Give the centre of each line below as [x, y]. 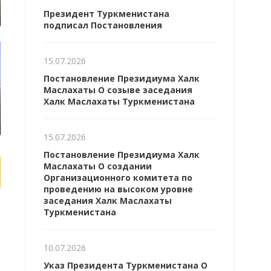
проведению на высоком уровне [118, 189]
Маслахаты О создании [97, 166]
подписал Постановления [103, 25]
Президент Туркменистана [106, 14]
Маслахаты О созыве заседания [118, 90]
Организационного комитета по [118, 178]
